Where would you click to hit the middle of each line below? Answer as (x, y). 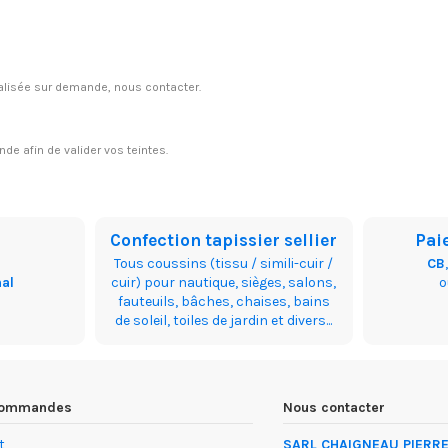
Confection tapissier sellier (224, 239)
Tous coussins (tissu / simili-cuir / (224, 263)
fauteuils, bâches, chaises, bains (223, 301)
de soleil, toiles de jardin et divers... (224, 320)
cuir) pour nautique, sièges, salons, (224, 282)
